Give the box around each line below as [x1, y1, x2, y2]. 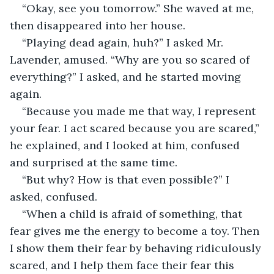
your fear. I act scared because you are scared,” [10, 120, 262, 135]
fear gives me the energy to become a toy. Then [10, 223, 262, 238]
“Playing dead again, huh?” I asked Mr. [22, 35, 226, 50]
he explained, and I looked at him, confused [10, 138, 243, 152]
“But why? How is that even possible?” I [22, 172, 232, 187]
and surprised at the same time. [10, 155, 177, 169]
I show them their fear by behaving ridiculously [10, 240, 264, 255]
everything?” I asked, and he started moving [10, 69, 244, 84]
